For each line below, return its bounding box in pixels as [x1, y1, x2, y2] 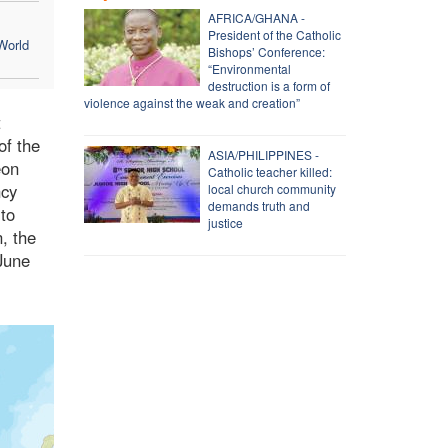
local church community [207, 179, 336, 197]
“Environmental [207, 59, 291, 77]
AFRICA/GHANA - [207, 8, 305, 26]
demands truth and [207, 196, 310, 214]
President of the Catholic [207, 25, 341, 43]
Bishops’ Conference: [207, 42, 325, 60]
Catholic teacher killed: [207, 162, 332, 180]
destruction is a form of [207, 76, 330, 94]
